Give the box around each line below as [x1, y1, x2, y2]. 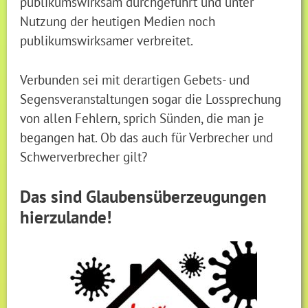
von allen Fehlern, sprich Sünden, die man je [20, 109, 265, 126]
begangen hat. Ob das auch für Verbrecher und [20, 128, 274, 146]
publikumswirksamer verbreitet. [20, 31, 194, 49]
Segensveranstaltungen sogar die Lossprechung [20, 89, 282, 107]
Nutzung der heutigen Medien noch [20, 12, 216, 30]
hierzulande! [20, 206, 112, 228]
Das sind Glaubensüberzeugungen [20, 185, 267, 208]
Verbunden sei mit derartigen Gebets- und [20, 70, 250, 88]
